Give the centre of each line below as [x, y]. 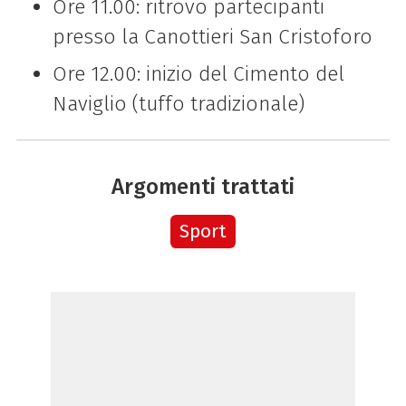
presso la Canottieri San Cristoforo [212, 37]
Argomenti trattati [203, 187]
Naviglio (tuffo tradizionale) [178, 104]
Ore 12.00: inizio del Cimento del [198, 74]
